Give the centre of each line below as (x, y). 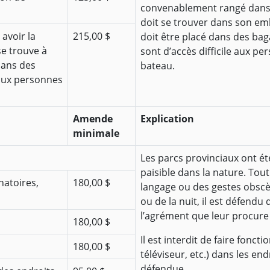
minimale (96, 133)
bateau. (158, 66)
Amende (93, 119)
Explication (167, 119)
